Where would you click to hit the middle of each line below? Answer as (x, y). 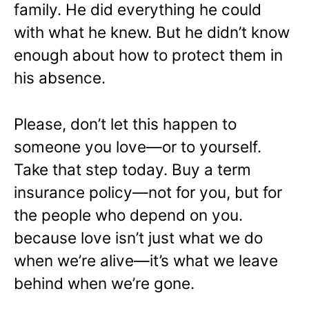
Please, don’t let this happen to (125, 124)
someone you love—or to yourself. (138, 147)
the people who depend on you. (128, 215)
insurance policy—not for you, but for (148, 192)
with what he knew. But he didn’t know (152, 32)
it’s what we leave (214, 261)
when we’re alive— (82, 261)
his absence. (60, 78)
